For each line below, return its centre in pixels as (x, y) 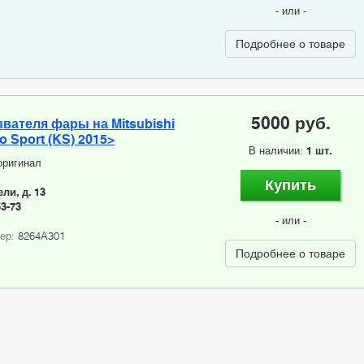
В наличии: (278, 151)
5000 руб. (290, 123)
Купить (291, 185)
